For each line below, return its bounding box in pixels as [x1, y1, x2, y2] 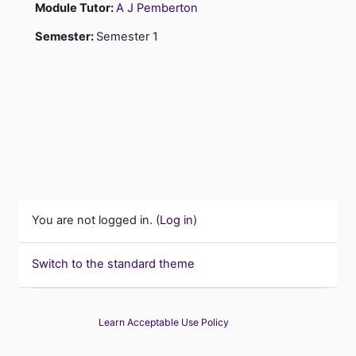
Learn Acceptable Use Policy [99, 316, 229, 328]
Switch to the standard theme [32, 257, 195, 272]
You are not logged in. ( [32, 212, 160, 227]
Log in [160, 212, 193, 227]
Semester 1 [96, 29, 158, 44]
